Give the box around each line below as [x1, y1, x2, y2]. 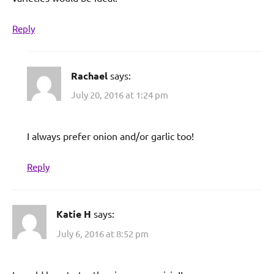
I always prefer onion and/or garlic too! [27, 130, 194, 143]
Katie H [56, 207, 91, 221]
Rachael [71, 68, 108, 82]
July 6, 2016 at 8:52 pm [56, 227, 149, 239]
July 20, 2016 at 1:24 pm [71, 89, 168, 101]
